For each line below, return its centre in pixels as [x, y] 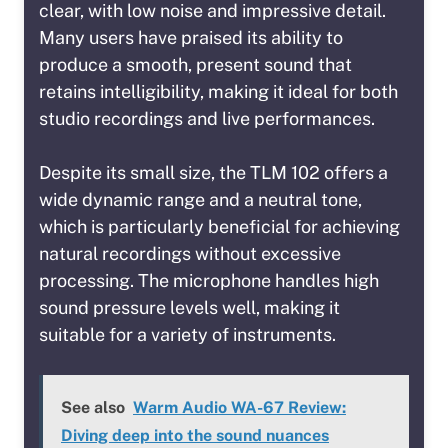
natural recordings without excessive [190, 254]
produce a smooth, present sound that [195, 65]
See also [93, 408]
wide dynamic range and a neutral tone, [200, 200]
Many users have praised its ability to [191, 38]
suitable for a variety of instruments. [187, 335]
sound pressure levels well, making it [189, 308]
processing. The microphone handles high [209, 281]
